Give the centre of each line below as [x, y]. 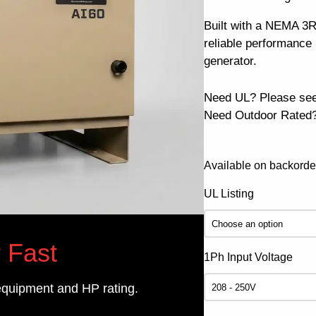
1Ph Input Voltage [248, 257]
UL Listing [229, 194]
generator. [230, 61]
